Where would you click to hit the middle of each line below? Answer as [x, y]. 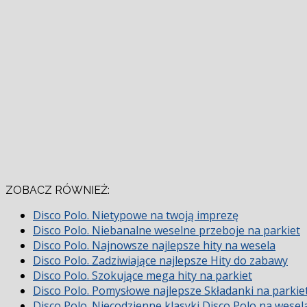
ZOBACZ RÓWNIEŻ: [58, 191]
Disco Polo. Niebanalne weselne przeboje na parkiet [167, 231]
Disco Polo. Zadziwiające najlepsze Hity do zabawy [160, 261]
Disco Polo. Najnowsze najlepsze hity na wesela [154, 246]
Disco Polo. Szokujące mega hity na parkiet [143, 276]
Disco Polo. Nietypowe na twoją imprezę [136, 216]
